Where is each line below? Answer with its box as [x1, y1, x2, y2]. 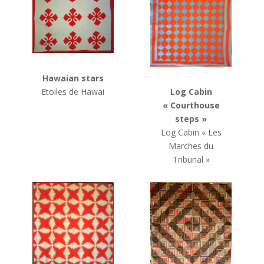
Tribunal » [172, 154, 210, 166]
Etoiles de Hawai [41, 86, 105, 98]
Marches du [169, 140, 214, 152]
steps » [175, 113, 207, 125]
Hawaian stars [42, 72, 104, 84]
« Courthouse [162, 100, 220, 111]
